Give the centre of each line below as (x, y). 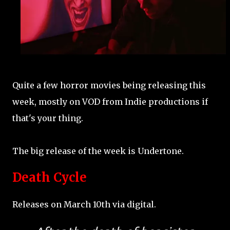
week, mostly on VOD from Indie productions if (110, 102)
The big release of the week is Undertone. (98, 151)
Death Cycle (50, 177)
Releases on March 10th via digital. (84, 204)
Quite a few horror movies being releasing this (109, 85)
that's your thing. (48, 118)
